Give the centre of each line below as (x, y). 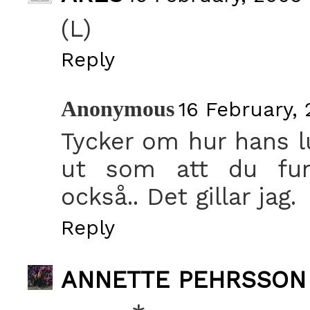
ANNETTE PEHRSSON (183, 279)
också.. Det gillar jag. (179, 196)
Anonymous (118, 109)
